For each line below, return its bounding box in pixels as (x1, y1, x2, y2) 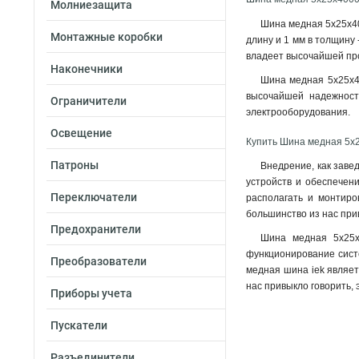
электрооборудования (246, 107, 348, 119)
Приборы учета (50, 287, 132, 300)
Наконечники (50, 63, 123, 75)
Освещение (50, 127, 112, 139)
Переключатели (50, 191, 137, 204)
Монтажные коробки (50, 30, 163, 43)
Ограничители (50, 95, 127, 107)
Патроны (50, 159, 99, 171)
